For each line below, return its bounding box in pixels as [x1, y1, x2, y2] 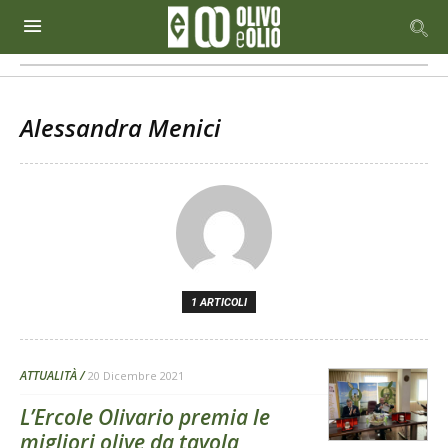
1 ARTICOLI [191, 296, 247, 309]
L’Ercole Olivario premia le [20, 403, 270, 431]
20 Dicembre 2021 [88, 368, 184, 383]
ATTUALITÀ [20, 367, 77, 384]
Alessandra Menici [20, 111, 221, 144]
